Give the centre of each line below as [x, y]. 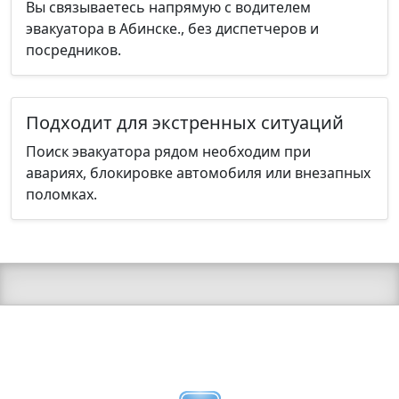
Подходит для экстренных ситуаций [185, 122]
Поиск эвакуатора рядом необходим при [168, 151]
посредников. [73, 49]
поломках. [61, 194]
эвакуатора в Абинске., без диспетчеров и [172, 28]
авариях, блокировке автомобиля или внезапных [198, 172]
